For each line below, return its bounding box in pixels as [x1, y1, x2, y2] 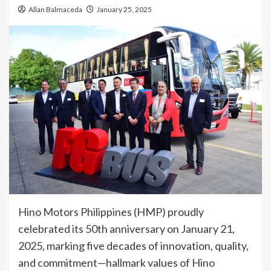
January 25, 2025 [97, 5, 152, 14]
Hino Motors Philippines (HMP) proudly [18, 204, 204, 218]
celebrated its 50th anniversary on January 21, [18, 221, 235, 235]
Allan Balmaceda [28, 5, 82, 14]
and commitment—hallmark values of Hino [18, 255, 215, 269]
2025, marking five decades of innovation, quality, [18, 238, 249, 252]
